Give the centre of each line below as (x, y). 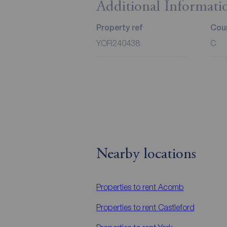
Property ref (119, 27)
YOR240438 (118, 43)
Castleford (176, 207)
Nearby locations (146, 154)
